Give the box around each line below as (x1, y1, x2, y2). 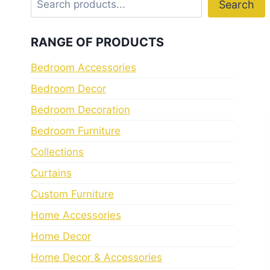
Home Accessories (31, 209, 121, 221)
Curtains (31, 166, 72, 179)
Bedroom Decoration (31, 103, 130, 116)
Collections (31, 145, 84, 158)
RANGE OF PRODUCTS (31, 34, 164, 49)
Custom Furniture (31, 187, 114, 200)
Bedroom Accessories (31, 61, 136, 74)
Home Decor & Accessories (31, 251, 162, 263)
